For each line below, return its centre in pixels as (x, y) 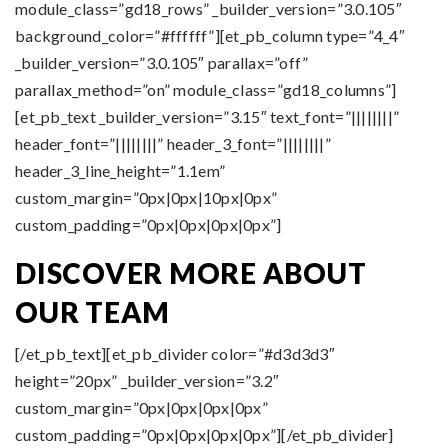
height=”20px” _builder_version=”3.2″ (147, 380)
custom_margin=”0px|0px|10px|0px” (146, 197)
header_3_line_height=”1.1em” (120, 170)
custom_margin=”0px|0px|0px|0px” (141, 407)
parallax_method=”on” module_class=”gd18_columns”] (206, 89)
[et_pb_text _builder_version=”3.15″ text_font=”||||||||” (207, 116)
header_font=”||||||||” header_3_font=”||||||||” (173, 143)
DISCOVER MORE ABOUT (191, 273)
